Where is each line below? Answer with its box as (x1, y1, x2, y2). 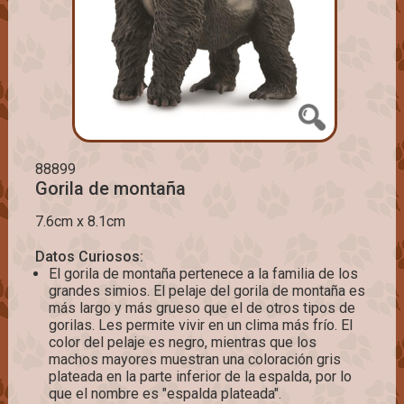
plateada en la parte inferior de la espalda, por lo (48, 368, 352, 386)
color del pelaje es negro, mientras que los (48, 334, 317, 352)
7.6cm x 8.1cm (34, 213, 125, 231)
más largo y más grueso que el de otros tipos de (48, 299, 355, 317)
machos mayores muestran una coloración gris (48, 351, 341, 369)
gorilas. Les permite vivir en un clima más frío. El (48, 317, 353, 335)
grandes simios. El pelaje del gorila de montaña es (48, 282, 365, 300)
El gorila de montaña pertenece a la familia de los (48, 265, 358, 283)
